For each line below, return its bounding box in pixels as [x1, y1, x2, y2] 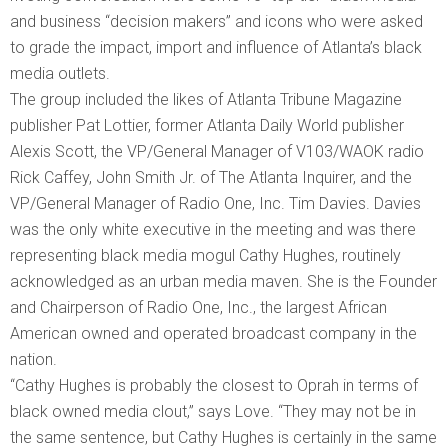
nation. [10, 349, 57, 369]
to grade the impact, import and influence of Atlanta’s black [10, 37, 422, 57]
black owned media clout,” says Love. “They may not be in [10, 401, 416, 421]
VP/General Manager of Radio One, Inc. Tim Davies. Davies [10, 193, 421, 213]
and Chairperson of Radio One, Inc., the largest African [10, 297, 387, 317]
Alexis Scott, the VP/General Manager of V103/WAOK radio [10, 141, 424, 161]
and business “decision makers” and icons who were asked [10, 11, 423, 31]
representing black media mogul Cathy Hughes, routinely [10, 245, 401, 265]
